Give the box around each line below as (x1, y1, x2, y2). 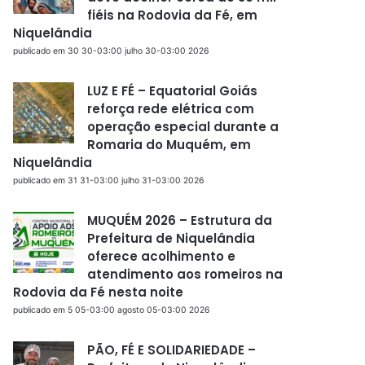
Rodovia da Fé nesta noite (13, 283, 184, 301)
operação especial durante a (87, 117, 279, 135)
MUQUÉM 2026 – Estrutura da (87, 211, 273, 229)
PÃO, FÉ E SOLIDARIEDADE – (87, 341, 257, 358)
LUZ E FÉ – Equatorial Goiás (87, 81, 258, 99)
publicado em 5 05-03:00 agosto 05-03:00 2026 (13, 304, 210, 315)
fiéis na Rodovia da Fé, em (87, 6, 258, 24)
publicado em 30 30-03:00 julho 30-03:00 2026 (13, 45, 209, 56)
